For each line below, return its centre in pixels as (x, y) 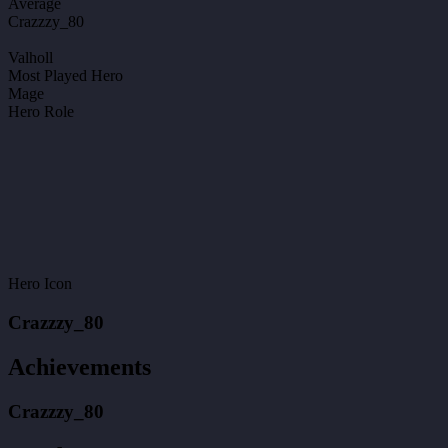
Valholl (30, 58)
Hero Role (41, 112)
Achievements (79, 366)
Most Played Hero (65, 76)
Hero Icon (40, 284)
